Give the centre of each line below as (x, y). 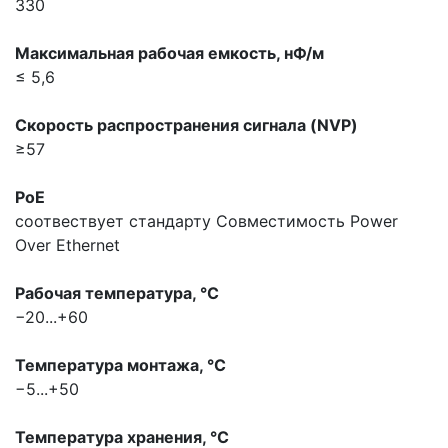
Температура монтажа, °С (120, 365)
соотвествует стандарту (115, 221)
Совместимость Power (307, 221)
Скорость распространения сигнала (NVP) (186, 125)
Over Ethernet (67, 245)
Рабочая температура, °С (117, 293)
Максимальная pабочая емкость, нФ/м (169, 53)
